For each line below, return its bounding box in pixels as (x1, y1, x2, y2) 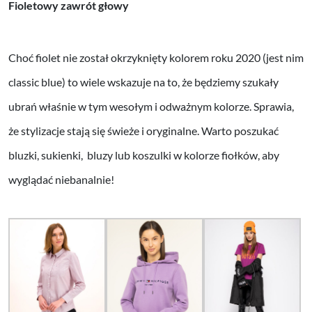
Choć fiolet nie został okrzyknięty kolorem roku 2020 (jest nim (8, 50, 304, 64)
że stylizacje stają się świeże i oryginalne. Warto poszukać (8, 123, 279, 137)
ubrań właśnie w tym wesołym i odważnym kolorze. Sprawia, (8, 99, 294, 113)
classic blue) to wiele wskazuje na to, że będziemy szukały (8, 75, 279, 88)
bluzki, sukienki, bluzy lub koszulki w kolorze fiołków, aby (8, 148, 279, 162)
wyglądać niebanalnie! (8, 172, 114, 186)
